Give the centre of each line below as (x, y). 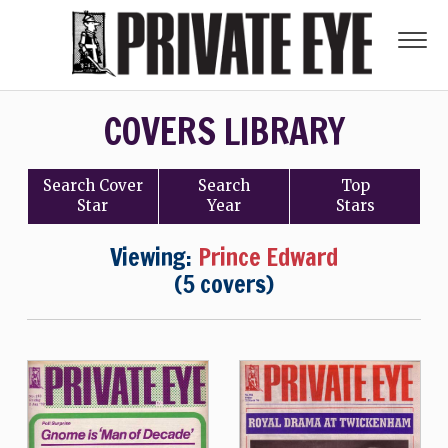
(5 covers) (223, 284)
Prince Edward (268, 257)
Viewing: (153, 257)
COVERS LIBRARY (224, 131)
